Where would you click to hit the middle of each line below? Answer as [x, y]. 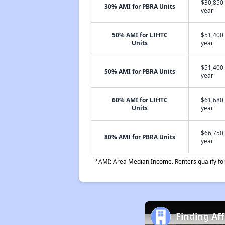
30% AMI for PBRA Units [140, 6]
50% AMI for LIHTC [140, 35]
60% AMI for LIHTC [140, 100]
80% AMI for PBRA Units [140, 137]
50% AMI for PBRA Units [140, 71]
